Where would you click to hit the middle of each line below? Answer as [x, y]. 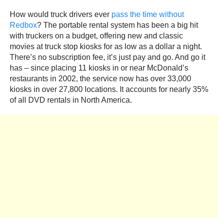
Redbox [23, 25]
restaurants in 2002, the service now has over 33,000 [100, 79]
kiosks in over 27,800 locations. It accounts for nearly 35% [109, 90]
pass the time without [148, 15]
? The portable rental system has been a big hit [118, 25]
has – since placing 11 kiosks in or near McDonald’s [99, 68]
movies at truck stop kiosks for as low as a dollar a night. [106, 47]
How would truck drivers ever [61, 15]
